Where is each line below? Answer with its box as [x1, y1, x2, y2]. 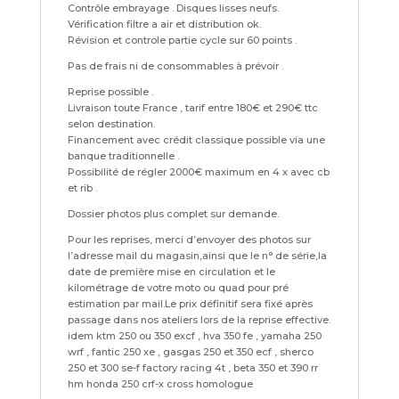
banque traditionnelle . [67, 149, 179, 162]
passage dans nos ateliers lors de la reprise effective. [67, 313, 330, 326]
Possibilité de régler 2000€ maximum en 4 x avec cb [67, 165, 330, 178]
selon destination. [67, 117, 155, 130]
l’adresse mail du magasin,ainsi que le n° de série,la [67, 248, 327, 262]
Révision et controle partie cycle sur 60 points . [67, 33, 297, 46]
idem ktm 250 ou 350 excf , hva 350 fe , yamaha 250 [67, 329, 322, 342]
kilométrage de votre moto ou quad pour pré [67, 281, 289, 294]
